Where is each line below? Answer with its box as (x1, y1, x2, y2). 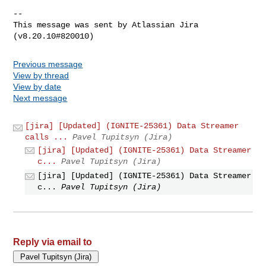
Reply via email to (13, 237, 93, 248)
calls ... (25, 132, 68, 142)
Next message (13, 93, 68, 103)
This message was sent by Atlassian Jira (13, 20, 199, 30)
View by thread (13, 70, 69, 80)
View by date (13, 81, 62, 91)
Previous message (13, 59, 83, 69)
